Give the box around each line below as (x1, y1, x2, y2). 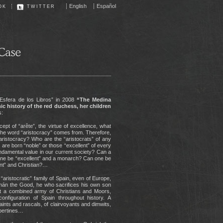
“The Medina (76, 97, 111, 103)
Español (97, 3, 116, 9)
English (69, 3, 87, 9)
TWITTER (27, 4, 55, 9)
